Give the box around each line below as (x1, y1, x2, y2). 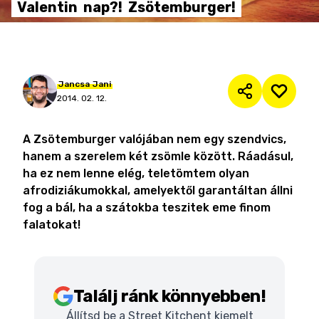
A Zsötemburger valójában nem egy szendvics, (23, 132, 286, 146)
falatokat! (23, 218, 80, 231)
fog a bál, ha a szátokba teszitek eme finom (23, 201, 271, 214)
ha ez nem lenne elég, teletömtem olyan (23, 167, 249, 180)
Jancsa (58, 79, 90, 89)
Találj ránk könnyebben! (73, 286, 266, 306)
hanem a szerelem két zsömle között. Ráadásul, (23, 150, 293, 163)
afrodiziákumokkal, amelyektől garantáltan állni (23, 184, 293, 197)
